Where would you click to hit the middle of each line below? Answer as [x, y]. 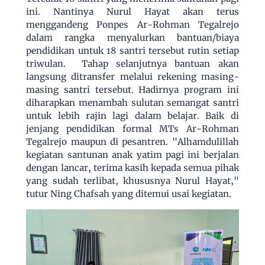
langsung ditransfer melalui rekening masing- [132, 76]
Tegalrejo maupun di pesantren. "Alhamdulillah [132, 141]
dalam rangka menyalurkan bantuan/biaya [132, 37]
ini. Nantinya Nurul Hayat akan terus [132, 11]
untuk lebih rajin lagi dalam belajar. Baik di [132, 115]
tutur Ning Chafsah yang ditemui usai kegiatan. [130, 193]
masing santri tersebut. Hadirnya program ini [132, 89]
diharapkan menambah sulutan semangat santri [132, 102]
